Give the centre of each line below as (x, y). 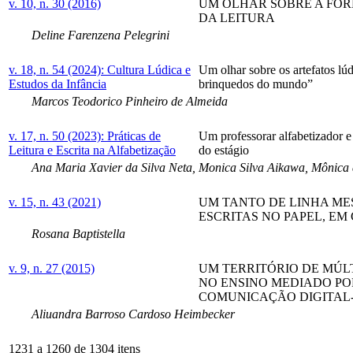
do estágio (224, 150)
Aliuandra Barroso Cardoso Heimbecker (133, 314)
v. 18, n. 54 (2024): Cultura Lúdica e (100, 69)
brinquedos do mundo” (256, 84)
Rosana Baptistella (78, 233)
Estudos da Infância (58, 84)
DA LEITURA (237, 17)
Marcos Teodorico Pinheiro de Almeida (130, 101)
